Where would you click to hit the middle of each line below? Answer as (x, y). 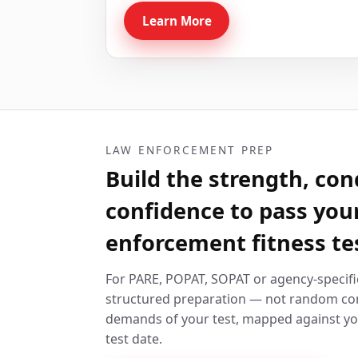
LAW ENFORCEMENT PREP (190, 150)
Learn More (177, 20)
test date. (134, 339)
